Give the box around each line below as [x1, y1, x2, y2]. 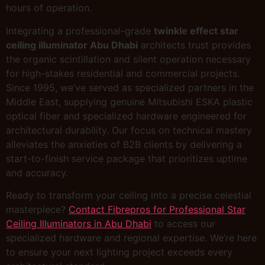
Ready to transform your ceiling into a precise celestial [6, 189, 251, 201]
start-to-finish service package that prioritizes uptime [6, 152, 247, 164]
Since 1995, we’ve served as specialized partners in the [6, 81, 254, 93]
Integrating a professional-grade [6, 24, 154, 37]
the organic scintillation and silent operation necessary [6, 53, 251, 65]
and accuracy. [6, 166, 68, 179]
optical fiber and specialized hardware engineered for [6, 109, 247, 122]
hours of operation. [6, 2, 92, 14]
